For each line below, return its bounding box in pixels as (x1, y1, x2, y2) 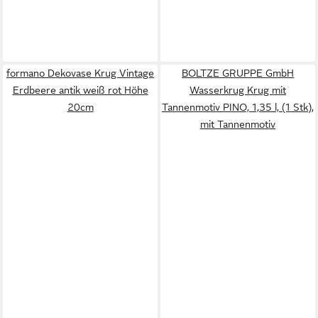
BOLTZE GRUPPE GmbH (182, 67, 294, 79)
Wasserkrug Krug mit (190, 84, 286, 96)
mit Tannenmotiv (200, 119, 275, 130)
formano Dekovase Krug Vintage (6, 67, 154, 79)
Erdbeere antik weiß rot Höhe (12, 84, 148, 96)
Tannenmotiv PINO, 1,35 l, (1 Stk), (162, 102, 314, 113)
